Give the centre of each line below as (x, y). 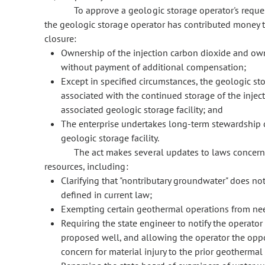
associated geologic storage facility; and (142, 110)
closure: (61, 39)
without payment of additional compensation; (153, 67)
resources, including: (86, 167)
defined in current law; (106, 195)
